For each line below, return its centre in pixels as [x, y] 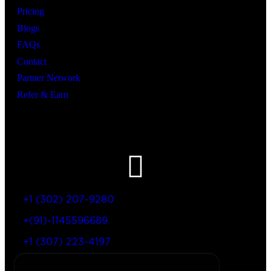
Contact [31, 61]
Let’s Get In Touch [41, 138]
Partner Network [48, 78]
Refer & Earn [42, 94]
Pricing [30, 11]
